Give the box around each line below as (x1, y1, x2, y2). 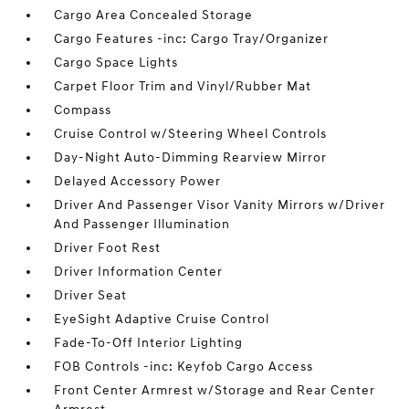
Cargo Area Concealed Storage (54, 7, 254, 24)
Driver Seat (54, 288, 128, 304)
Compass (54, 102, 112, 119)
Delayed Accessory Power (54, 173, 222, 190)
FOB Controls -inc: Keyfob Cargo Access (54, 359, 314, 375)
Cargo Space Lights (54, 55, 179, 71)
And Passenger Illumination (54, 216, 231, 233)
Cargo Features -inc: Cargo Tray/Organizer (54, 31, 330, 47)
